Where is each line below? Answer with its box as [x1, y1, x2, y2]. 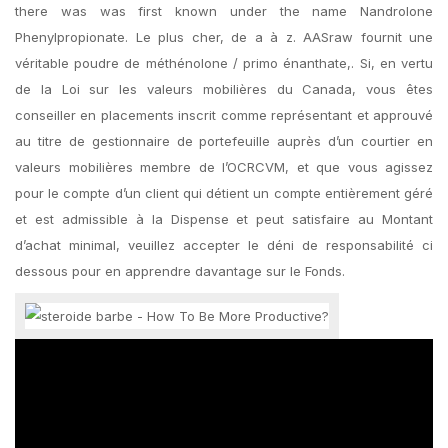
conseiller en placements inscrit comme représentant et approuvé [15, 107, 433, 123]
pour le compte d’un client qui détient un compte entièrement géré [15, 185, 433, 201]
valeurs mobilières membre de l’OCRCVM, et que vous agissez [15, 159, 433, 175]
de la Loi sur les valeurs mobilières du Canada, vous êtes [15, 81, 433, 97]
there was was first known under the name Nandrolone [15, 3, 433, 19]
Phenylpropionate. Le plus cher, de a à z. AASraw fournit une [15, 29, 433, 45]
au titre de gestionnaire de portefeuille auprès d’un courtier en [15, 133, 433, 149]
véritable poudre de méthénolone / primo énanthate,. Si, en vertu [15, 55, 433, 71]
